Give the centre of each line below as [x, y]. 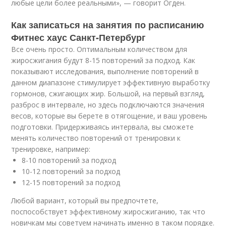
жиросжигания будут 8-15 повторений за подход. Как [103, 60]
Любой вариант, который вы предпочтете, [85, 201]
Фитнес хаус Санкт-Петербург [79, 37]
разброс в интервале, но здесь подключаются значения [108, 105]
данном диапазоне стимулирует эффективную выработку [111, 82]
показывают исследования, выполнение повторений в [105, 71]
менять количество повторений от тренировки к [96, 138]
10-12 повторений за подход [71, 171]
